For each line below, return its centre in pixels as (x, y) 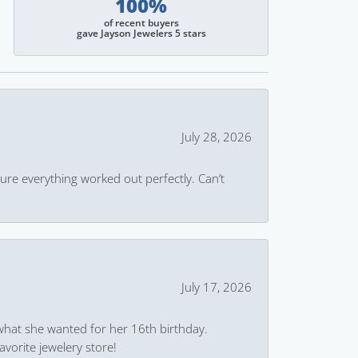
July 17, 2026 (217, 287)
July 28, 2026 (217, 137)
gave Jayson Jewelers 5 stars (141, 33)
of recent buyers (141, 23)
